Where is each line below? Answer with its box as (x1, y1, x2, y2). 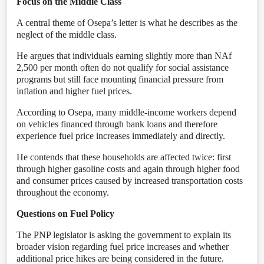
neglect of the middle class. (16, 29, 117, 39)
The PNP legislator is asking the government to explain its (16, 230, 231, 240)
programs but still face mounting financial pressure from (16, 74, 223, 84)
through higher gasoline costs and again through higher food (16, 164, 240, 174)
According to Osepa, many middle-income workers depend (16, 107, 236, 117)
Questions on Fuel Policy (16, 209, 114, 219)
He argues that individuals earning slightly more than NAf (16, 51, 232, 61)
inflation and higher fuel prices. (16, 86, 132, 96)
